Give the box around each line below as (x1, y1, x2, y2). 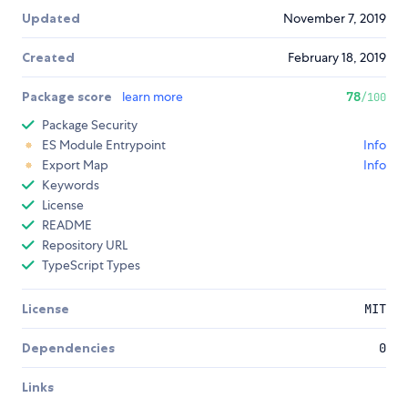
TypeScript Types (42, 257, 140, 274)
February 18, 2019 (288, 49, 386, 66)
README (42, 217, 92, 234)
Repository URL (42, 237, 127, 254)
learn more (122, 88, 183, 106)
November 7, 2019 (283, 10, 386, 27)
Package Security (42, 117, 138, 134)
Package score (22, 88, 115, 106)
